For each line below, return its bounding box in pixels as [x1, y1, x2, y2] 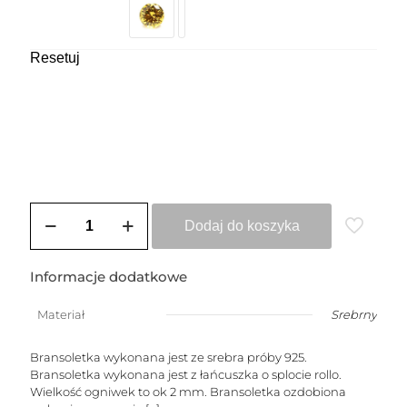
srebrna [29, 234, 78, 250]
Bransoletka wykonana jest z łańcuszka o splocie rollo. [30, 367, 342, 382]
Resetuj [30, 50, 80, 65]
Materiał [37, 307, 84, 322]
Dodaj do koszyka [184, 218, 300, 233]
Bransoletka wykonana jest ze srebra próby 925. [30, 350, 307, 364]
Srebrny [331, 307, 377, 322]
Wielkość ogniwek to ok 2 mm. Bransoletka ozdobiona [30, 384, 346, 399]
